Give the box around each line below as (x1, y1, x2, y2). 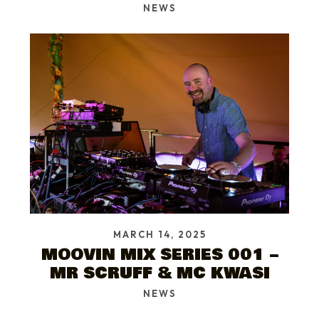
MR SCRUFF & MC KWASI (49, 261, 270, 285)
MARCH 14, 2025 (113, 228, 206, 240)
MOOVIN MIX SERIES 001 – (41, 242, 278, 266)
